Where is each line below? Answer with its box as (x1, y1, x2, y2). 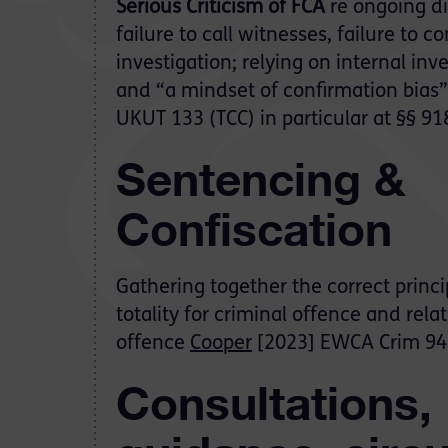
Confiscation (116, 201, 392, 257)
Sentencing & (116, 151, 405, 207)
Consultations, (116, 375, 432, 431)
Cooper (190, 334, 252, 354)
